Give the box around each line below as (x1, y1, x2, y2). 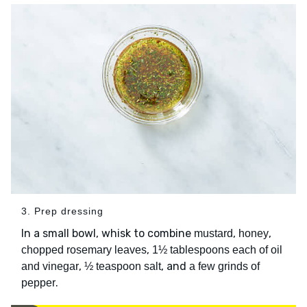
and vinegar (21, 260, 79, 273)
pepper (21, 277, 56, 289)
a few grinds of (189, 260, 260, 273)
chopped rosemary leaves (21, 244, 147, 256)
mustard (194, 228, 233, 240)
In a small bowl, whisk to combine (21, 227, 194, 241)
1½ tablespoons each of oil (152, 244, 282, 256)
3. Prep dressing (21, 206, 103, 217)
